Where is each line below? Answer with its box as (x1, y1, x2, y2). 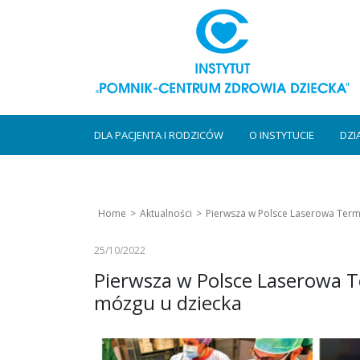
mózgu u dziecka (94, 289, 242, 316)
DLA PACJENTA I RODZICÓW (94, 128, 223, 142)
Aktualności (140, 207, 192, 220)
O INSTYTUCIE (249, 128, 314, 142)
